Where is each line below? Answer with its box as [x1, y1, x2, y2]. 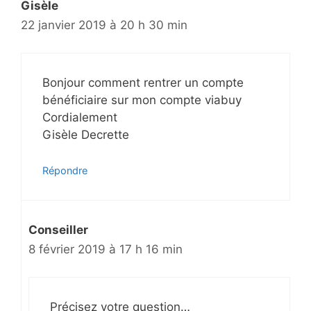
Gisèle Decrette [42, 128, 129, 142]
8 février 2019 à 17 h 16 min [28, 242, 183, 256]
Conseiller [28, 222, 88, 237]
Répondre [42, 164, 87, 176]
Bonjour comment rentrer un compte [42, 76, 244, 90]
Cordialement [42, 110, 117, 125]
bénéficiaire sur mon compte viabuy [42, 93, 242, 108]
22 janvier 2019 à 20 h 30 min [21, 17, 187, 32]
